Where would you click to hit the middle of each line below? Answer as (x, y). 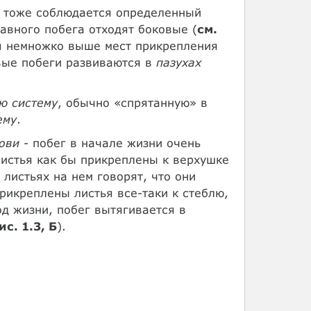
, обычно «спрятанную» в (132, 102)
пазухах (178, 62)
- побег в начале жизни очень (110, 143)
